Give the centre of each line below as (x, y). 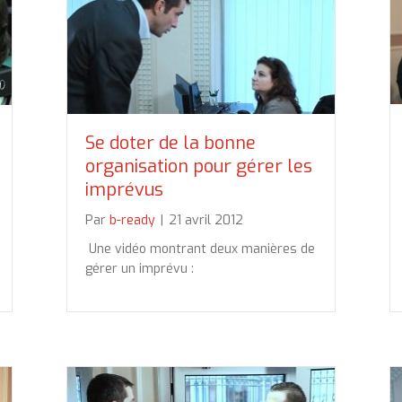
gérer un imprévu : (140, 268)
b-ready (132, 220)
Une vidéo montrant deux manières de (200, 249)
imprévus (124, 189)
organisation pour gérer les (199, 166)
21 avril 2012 (206, 220)
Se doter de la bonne (170, 143)
